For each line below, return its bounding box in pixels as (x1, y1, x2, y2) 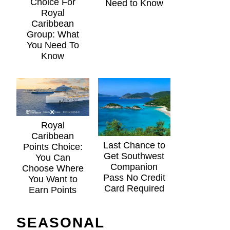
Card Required (104, 183, 164, 194)
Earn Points (29, 185, 77, 196)
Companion (110, 162, 158, 172)
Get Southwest (104, 151, 165, 162)
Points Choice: (23, 142, 83, 152)
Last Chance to (103, 140, 165, 151)
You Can (35, 152, 70, 163)
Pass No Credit (103, 172, 165, 183)
